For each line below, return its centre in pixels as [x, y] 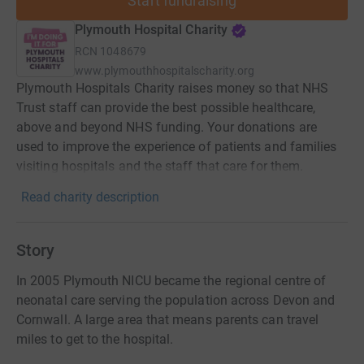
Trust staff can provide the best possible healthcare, [166, 108]
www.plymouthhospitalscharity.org [165, 71]
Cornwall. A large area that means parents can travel [168, 320]
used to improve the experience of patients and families [177, 147]
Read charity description [90, 197]
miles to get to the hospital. [95, 339]
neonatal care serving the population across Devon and [176, 300]
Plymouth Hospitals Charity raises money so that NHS [173, 88]
